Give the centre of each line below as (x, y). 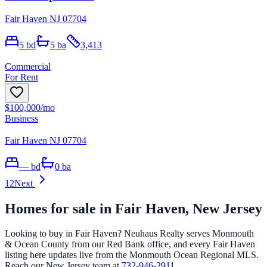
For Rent (21, 77)
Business (21, 118)
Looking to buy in (40, 234)
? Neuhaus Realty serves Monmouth (186, 234)
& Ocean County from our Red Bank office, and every (109, 244)
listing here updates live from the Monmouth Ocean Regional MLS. (132, 255)
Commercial (28, 66)
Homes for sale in (60, 208)
